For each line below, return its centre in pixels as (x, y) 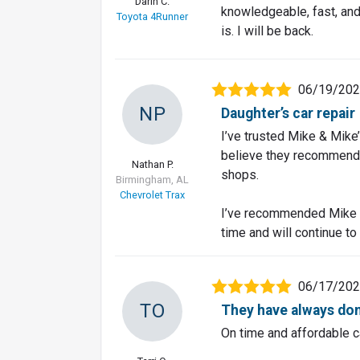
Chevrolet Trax (152, 194)
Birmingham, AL (152, 179)
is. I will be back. (267, 31)
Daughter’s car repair (288, 113)
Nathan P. (152, 164)
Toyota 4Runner (152, 16)
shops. (240, 174)
